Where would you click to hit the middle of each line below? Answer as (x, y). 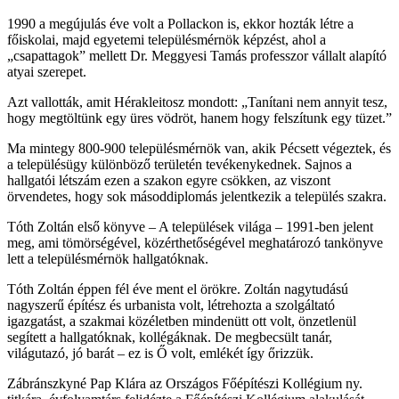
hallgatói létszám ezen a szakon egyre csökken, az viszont (169, 180)
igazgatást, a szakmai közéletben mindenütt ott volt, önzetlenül (182, 321)
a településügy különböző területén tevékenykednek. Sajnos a (179, 164)
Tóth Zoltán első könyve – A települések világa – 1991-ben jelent (190, 227)
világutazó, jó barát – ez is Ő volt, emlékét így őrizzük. (160, 353)
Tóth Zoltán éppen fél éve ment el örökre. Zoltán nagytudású (178, 289)
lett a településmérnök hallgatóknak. (108, 259)
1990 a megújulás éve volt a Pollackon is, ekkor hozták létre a (180, 24)
